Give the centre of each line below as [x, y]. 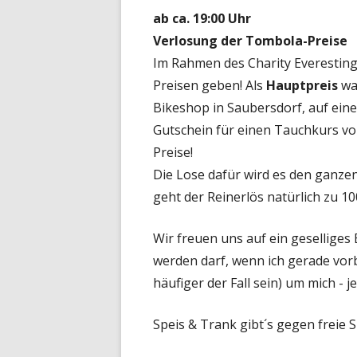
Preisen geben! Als [210, 85]
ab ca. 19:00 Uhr [202, 18]
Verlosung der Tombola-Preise [250, 40]
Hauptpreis [302, 85]
